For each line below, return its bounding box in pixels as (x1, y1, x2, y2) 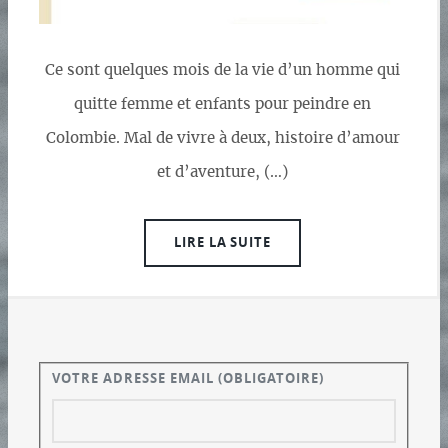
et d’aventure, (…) (157, 164, 288, 180)
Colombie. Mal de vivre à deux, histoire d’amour (45, 130, 400, 146)
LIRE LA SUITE (173, 232, 272, 251)
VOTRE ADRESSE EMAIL (52, 369, 219, 388)
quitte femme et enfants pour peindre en (74, 96, 371, 112)
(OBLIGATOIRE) (218, 369, 324, 388)
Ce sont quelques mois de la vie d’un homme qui (45, 62, 400, 78)
